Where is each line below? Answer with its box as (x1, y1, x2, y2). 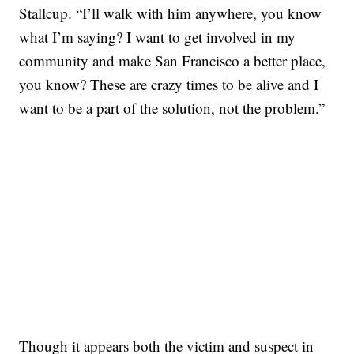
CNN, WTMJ (32, 178, 85, 191)
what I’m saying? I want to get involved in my (19, 27, 296, 47)
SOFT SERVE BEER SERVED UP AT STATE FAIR (32, 153, 281, 169)
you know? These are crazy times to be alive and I (19, 74, 319, 95)
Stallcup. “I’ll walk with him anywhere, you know (19, 3, 322, 24)
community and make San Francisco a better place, (19, 51, 326, 71)
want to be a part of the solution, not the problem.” (19, 98, 326, 119)
